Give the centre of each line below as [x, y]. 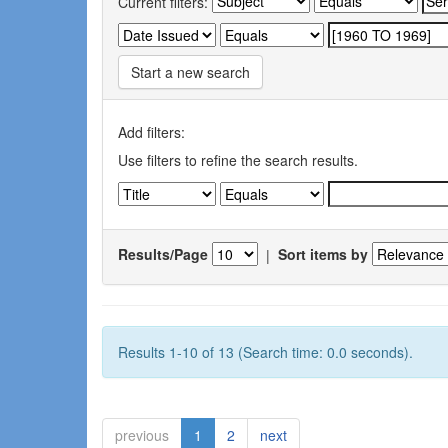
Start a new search [190, 71]
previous [142, 434]
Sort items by [323, 254]
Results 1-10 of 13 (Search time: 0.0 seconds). [265, 351]
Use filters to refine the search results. [238, 159]
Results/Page [163, 254]
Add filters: [151, 131]
